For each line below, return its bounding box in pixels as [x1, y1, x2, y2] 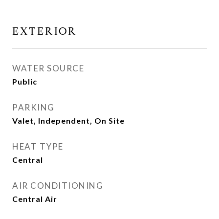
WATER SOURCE [12, 63, 84, 73]
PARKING [12, 102, 55, 112]
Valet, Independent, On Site [12, 116, 125, 125]
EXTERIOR [12, 25, 77, 38]
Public [12, 77, 37, 86]
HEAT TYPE [12, 141, 64, 152]
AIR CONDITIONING [12, 180, 103, 191]
